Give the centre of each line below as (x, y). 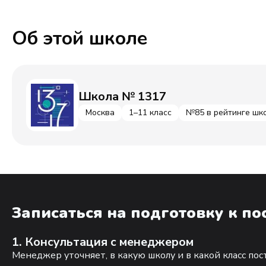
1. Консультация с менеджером (103, 242)
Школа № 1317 (122, 97)
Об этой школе (80, 38)
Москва (100, 113)
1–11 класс (150, 113)
